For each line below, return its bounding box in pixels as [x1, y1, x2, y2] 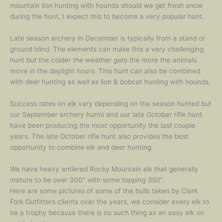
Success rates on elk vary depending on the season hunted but [10, 99, 212, 108]
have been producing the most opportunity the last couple [10, 121, 195, 129]
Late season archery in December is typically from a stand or [10, 34, 205, 42]
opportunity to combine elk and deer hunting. [10, 143, 153, 151]
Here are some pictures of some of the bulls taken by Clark [10, 186, 198, 195]
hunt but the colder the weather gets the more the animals [10, 56, 197, 64]
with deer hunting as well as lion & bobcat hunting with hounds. [10, 78, 211, 86]
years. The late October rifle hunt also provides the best [10, 132, 188, 140]
